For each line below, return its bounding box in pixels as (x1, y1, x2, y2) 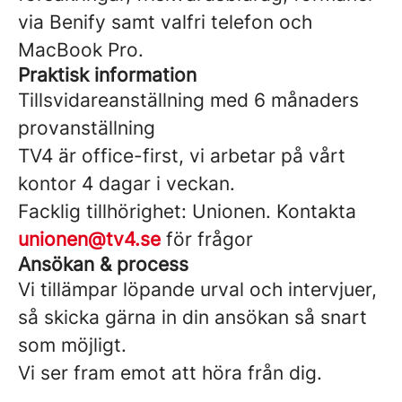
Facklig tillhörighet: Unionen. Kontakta (18, 200, 356, 223)
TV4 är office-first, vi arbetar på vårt (18, 144, 345, 167)
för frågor (161, 228, 253, 250)
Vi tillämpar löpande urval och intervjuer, (18, 278, 377, 301)
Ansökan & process (18, 253, 188, 275)
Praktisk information (18, 64, 197, 86)
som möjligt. (18, 334, 127, 356)
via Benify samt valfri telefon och (18, 11, 312, 33)
